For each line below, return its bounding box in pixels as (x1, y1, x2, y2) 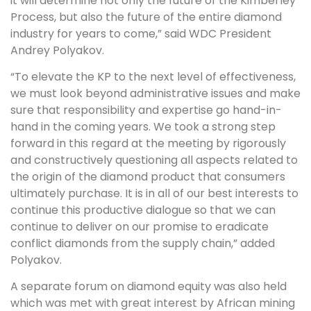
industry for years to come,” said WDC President (10, 25, 271, 42)
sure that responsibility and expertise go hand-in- (10, 102, 282, 118)
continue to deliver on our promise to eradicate (10, 219, 269, 235)
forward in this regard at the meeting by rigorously (10, 135, 286, 151)
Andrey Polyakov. (10, 42, 104, 58)
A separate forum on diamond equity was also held (10, 278, 287, 295)
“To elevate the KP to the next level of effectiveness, (10, 69, 296, 85)
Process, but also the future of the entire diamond (10, 8, 282, 25)
